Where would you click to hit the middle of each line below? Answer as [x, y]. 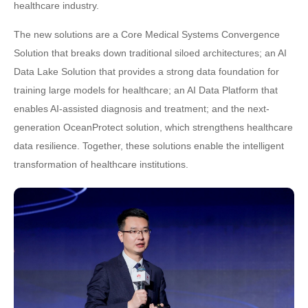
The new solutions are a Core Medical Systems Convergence [147, 34]
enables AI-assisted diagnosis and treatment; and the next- [142, 109]
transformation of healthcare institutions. [101, 164]
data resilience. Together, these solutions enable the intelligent [149, 146]
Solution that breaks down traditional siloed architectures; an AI [150, 53]
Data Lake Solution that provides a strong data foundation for [146, 71]
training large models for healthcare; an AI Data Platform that [146, 90]
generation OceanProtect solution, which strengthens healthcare [153, 127]
